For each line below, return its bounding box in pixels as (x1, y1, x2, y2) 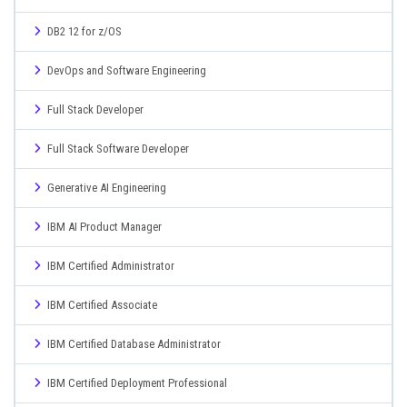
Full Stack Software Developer (47, 142, 189, 155)
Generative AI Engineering (47, 181, 166, 194)
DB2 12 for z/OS (47, 25, 122, 38)
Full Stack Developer (47, 103, 144, 116)
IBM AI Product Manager (47, 220, 162, 233)
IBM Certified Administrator (47, 259, 174, 273)
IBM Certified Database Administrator (47, 337, 221, 351)
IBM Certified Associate (47, 298, 157, 312)
